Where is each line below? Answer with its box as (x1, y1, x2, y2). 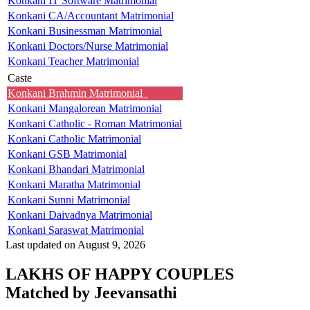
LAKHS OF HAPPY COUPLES (6, 264, 234, 283)
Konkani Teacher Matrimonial (8, 55, 139, 67)
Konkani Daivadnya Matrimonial (8, 208, 152, 221)
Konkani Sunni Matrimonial (8, 193, 130, 206)
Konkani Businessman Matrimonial (8, 24, 162, 37)
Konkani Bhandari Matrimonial (8, 163, 145, 175)
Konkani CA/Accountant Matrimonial (8, 9, 174, 21)
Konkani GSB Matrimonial (8, 147, 127, 160)
